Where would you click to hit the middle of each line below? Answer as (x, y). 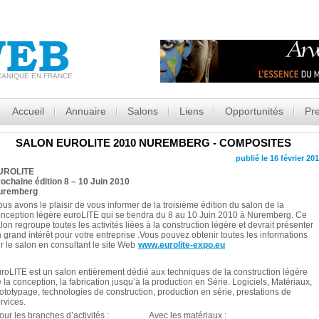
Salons (142, 111)
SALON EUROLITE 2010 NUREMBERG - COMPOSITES (153, 143)
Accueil (28, 111)
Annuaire (85, 111)
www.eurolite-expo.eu (182, 245)
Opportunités (254, 111)
